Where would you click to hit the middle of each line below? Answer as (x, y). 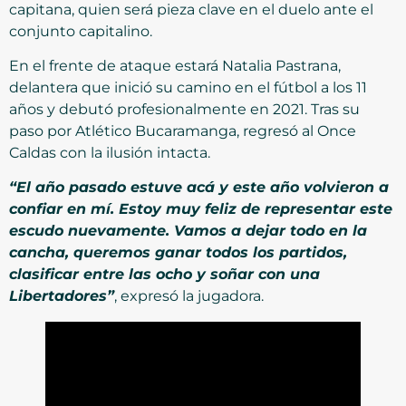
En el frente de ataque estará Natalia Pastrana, (175, 66)
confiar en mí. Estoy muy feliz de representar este (201, 209)
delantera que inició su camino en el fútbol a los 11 (188, 88)
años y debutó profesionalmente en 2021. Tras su (184, 110)
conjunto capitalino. (81, 31)
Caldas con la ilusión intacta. (110, 153)
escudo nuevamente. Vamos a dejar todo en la (188, 231)
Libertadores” (62, 296)
